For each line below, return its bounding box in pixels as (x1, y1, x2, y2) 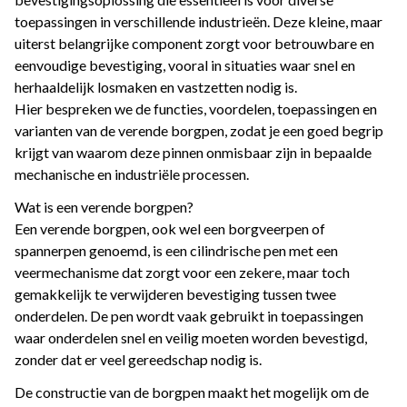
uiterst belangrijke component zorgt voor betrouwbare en (15, 35, 374, 53)
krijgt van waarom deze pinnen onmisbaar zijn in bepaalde (15, 144, 372, 162)
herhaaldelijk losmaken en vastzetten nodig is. (15, 78, 297, 96)
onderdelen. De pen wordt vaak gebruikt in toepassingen (15, 307, 363, 325)
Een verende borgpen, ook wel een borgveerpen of (15, 220, 325, 238)
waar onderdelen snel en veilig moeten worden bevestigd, (15, 329, 367, 347)
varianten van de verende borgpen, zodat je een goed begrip (15, 122, 383, 140)
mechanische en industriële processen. (15, 165, 249, 184)
